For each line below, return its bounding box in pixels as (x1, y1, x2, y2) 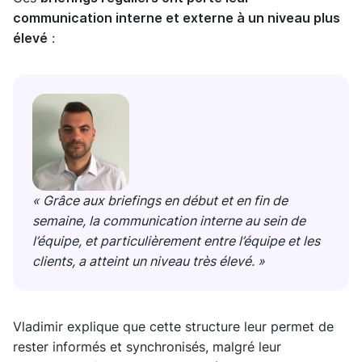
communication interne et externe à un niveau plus (13, 10, 340, 27)
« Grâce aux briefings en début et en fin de (32, 192, 288, 209)
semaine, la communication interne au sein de (32, 213, 305, 229)
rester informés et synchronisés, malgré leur (13, 339, 281, 356)
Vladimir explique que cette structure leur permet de (13, 318, 334, 335)
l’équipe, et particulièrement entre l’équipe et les (32, 233, 320, 250)
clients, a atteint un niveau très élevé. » (32, 253, 265, 270)
